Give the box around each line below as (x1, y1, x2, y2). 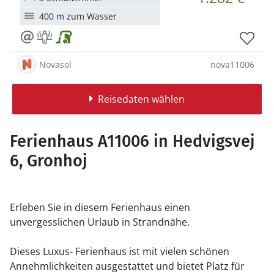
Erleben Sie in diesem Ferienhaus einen (10, 201, 190, 214)
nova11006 (210, 58, 254, 70)
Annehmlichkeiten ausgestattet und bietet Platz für (10, 259, 245, 273)
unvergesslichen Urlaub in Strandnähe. (10, 215, 190, 229)
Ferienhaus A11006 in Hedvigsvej (10, 131, 255, 151)
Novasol (39, 58, 72, 70)
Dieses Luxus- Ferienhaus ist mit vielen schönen (10, 245, 229, 258)
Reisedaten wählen (97, 92, 185, 106)
